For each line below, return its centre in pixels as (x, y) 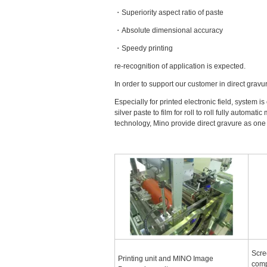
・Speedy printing (144, 48)
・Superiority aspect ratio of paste (169, 13)
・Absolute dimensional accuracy (169, 30)
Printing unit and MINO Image (166, 259)
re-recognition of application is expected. (180, 66)
